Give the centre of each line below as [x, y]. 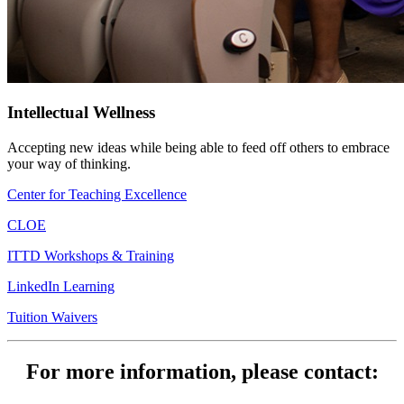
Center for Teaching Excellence [97, 194]
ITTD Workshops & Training [91, 256]
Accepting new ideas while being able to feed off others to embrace [198, 147]
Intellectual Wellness [81, 113]
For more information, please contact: [202, 371]
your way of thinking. [69, 164]
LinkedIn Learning [61, 286]
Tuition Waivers [52, 317]
